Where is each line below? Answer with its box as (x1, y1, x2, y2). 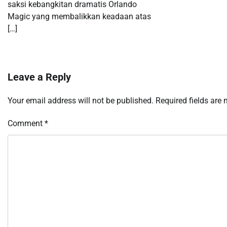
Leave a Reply (8, 70, 71, 83)
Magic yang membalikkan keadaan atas (8, 11, 151, 21)
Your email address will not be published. (8, 95, 154, 105)
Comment (8, 118, 45, 128)
